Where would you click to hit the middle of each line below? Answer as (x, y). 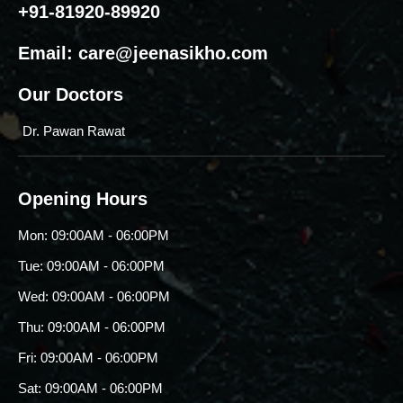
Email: (48, 54)
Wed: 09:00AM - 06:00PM (94, 296)
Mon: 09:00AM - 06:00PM (94, 235)
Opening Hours (83, 198)
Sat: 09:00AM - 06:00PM (90, 388)
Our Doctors (71, 95)
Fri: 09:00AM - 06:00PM (88, 357)
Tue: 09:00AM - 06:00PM (91, 265)
